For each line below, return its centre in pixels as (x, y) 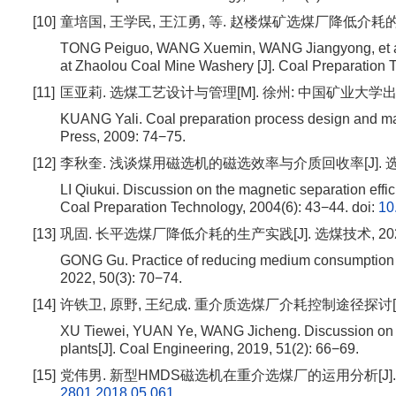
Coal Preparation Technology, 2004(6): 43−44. (204, 207)
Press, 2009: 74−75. (123, 137)
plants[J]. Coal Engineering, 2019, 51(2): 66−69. (209, 349)
